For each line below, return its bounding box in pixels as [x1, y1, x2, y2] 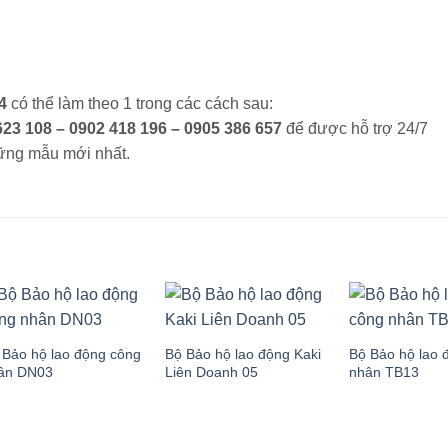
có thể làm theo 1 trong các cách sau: [11, 95, 273, 113]
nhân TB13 [348, 363, 419, 380]
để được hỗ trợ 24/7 [286, 120, 428, 138]
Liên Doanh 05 [165, 363, 259, 380]
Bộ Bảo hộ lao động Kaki [165, 345, 322, 362]
